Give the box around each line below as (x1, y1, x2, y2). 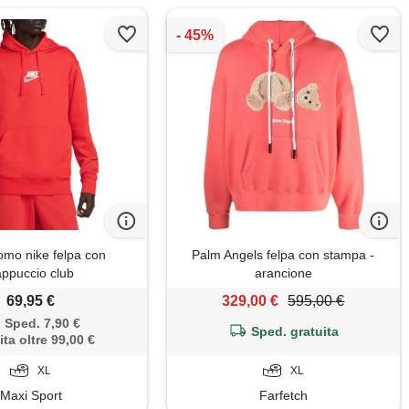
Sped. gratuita (250, 324, 339, 340)
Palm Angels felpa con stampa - (192, 247, 375, 263)
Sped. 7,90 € (4, 316, 80, 331)
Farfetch (258, 388, 308, 404)
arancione (254, 266, 312, 281)
